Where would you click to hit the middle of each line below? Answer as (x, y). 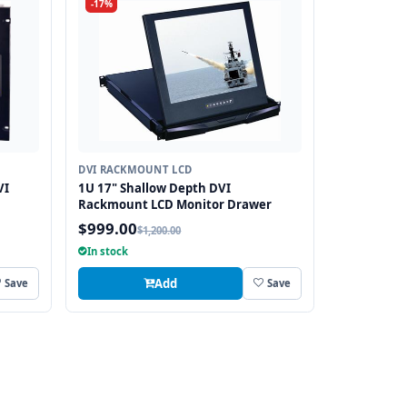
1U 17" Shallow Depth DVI (155, 188)
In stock (108, 252)
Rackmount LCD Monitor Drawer (175, 204)
